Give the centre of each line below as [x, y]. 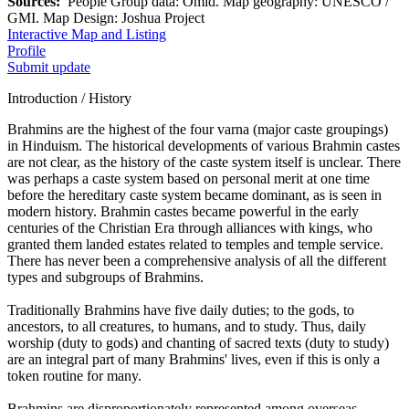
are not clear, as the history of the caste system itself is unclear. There [204, 162]
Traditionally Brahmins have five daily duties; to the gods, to [181, 309]
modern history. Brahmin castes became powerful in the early [183, 211]
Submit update [49, 67]
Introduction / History [69, 98]
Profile [26, 50]
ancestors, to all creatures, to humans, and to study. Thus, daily [187, 326]
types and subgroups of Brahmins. [105, 277]
